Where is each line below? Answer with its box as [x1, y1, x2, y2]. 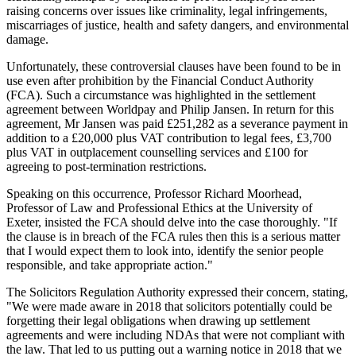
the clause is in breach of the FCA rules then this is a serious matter [6, 230, 340, 244]
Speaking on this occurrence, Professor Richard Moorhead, [6, 187, 302, 201]
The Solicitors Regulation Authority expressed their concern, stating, [6, 285, 348, 300]
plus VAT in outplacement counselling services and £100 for [6, 145, 308, 160]
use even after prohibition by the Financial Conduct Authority [6, 74, 314, 88]
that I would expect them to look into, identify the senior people [6, 244, 323, 258]
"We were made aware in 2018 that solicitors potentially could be [6, 300, 332, 314]
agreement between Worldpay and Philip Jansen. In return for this [6, 103, 334, 117]
